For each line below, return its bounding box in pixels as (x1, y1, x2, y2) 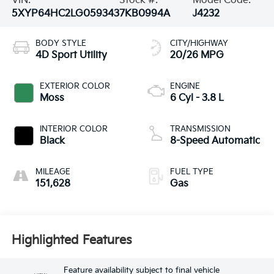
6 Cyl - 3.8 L (170, 92, 224, 105)
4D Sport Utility (35, 50, 107, 62)
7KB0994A (119, 8, 170, 20)
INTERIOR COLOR (39, 124, 108, 135)
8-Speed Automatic (170, 135, 260, 147)
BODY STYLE (35, 39, 86, 49)
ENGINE (170, 81, 200, 92)
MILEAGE (35, 167, 70, 177)
